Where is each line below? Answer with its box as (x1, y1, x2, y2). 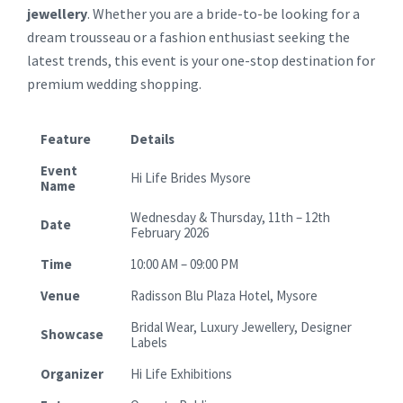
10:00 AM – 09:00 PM (130, 255, 238, 273)
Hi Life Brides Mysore (130, 168, 251, 186)
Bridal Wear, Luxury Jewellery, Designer (130, 318, 352, 336)
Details (130, 130, 175, 148)
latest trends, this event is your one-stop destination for (27, 50, 375, 69)
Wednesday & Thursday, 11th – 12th (130, 208, 330, 226)
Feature (40, 130, 91, 148)
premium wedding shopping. (27, 74, 201, 93)
